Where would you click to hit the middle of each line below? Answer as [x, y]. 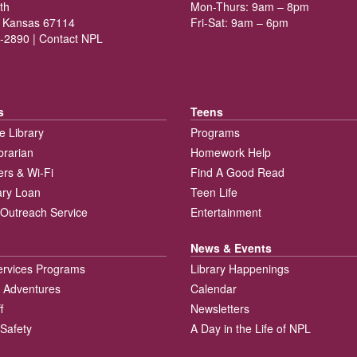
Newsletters [220, 309]
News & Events [231, 248]
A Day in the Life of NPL [251, 329]
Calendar [214, 289]
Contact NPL [71, 38]
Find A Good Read [237, 173]
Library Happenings [240, 269]
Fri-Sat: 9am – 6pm [239, 22]
